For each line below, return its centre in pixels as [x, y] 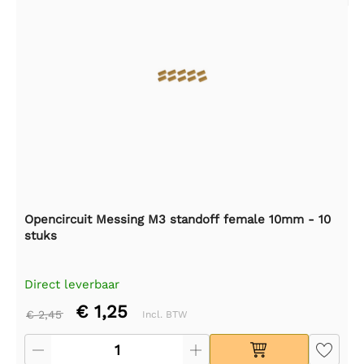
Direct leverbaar [72, 284]
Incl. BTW [165, 314]
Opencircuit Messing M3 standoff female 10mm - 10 [178, 219]
